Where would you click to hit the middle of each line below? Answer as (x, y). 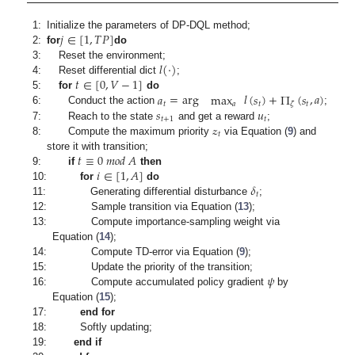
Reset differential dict (103, 71)
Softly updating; (103, 327)
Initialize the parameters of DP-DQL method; (149, 25)
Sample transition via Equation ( (145, 207)
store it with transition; (98, 147)
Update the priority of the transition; (153, 267)
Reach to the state (102, 116)
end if (88, 342)
